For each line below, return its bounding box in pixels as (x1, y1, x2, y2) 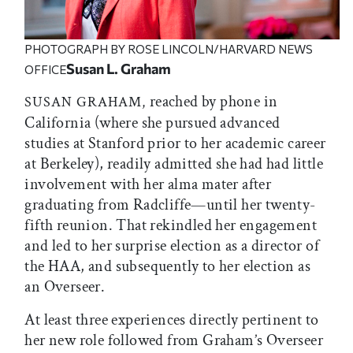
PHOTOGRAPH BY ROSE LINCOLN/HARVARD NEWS (24, 41, 314, 56)
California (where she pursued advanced (24, 112, 281, 133)
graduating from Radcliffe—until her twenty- (24, 194, 316, 215)
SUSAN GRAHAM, (24, 92, 147, 111)
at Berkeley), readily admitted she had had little (24, 153, 323, 174)
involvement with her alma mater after (24, 173, 272, 195)
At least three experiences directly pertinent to (24, 309, 319, 330)
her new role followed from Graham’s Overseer (24, 329, 323, 351)
